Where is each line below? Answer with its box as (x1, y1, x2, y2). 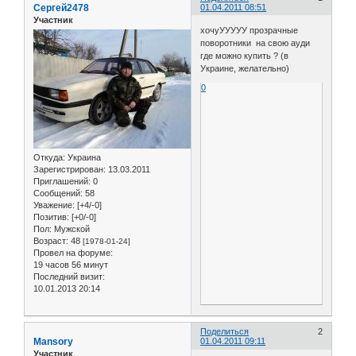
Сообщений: (33, 188, 83, 199)
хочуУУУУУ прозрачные (200, 25, 299, 36)
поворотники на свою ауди (200, 38, 311, 48)
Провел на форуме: (33, 248, 113, 258)
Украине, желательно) (200, 64, 290, 74)
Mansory (33, 336, 73, 348)
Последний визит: (33, 272, 105, 282)
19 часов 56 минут (33, 260, 108, 270)
